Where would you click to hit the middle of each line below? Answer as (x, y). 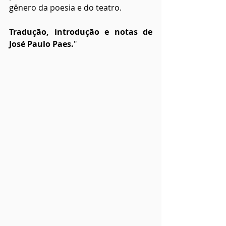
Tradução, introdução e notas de (81, 32)
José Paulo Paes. (41, 44)
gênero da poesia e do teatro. (65, 8)
